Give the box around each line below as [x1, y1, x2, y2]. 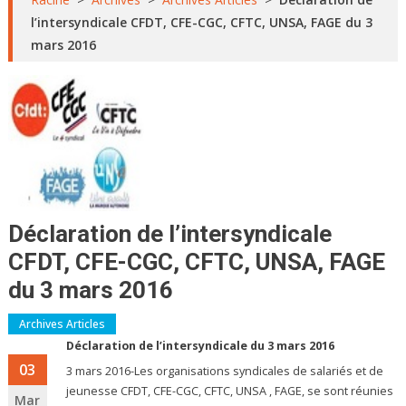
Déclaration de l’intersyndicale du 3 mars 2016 [66, 338, 335, 354]
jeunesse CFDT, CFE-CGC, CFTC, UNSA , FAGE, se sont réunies [66, 383, 394, 400]
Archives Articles [18, 316, 105, 333]
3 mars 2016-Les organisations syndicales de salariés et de [66, 363, 384, 380]
